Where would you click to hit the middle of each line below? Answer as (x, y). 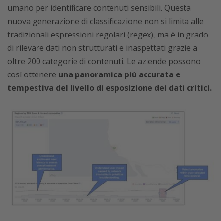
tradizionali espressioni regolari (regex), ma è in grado (108, 35)
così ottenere (33, 74)
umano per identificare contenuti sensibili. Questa (99, 8)
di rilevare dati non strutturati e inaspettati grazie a (102, 48)
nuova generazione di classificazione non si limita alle (106, 21)
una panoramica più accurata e (119, 74)
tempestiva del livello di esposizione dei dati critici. (110, 88)
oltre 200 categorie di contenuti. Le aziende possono (104, 61)
